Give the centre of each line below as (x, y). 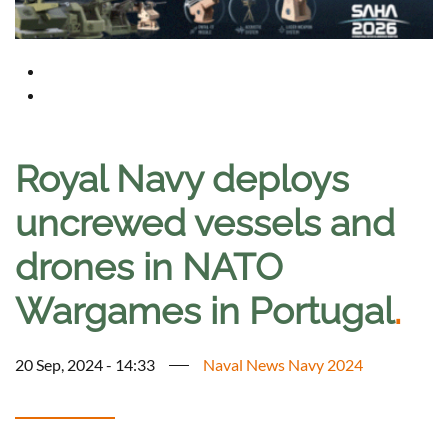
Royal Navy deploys (182, 179)
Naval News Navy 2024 (283, 365)
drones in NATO (149, 267)
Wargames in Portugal (204, 311)
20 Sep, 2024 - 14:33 (85, 365)
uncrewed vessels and (205, 223)
